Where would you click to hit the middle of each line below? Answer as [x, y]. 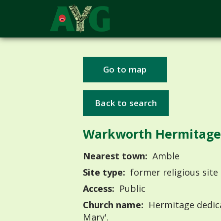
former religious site [173, 172]
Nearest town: [115, 156]
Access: [99, 189]
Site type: [104, 172]
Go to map [125, 70]
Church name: [113, 205]
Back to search [126, 103]
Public [131, 189]
